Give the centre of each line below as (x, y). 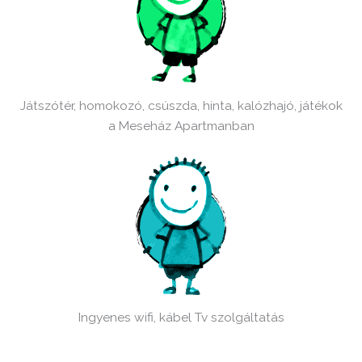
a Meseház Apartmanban (181, 126)
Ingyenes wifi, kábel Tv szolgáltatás (181, 318)
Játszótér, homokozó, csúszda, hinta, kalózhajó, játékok (181, 106)
